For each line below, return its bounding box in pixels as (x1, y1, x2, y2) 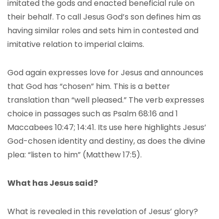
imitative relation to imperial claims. (7, 39, 144, 50)
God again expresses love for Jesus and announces (7, 67, 203, 78)
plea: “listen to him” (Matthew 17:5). (7, 149, 142, 160)
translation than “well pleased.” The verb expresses (7, 94, 204, 106)
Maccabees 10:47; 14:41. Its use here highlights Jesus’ (7, 122, 206, 133)
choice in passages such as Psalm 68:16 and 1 (7, 108, 178, 119)
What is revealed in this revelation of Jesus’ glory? (7, 206, 198, 217)
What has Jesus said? (7, 177, 98, 189)
